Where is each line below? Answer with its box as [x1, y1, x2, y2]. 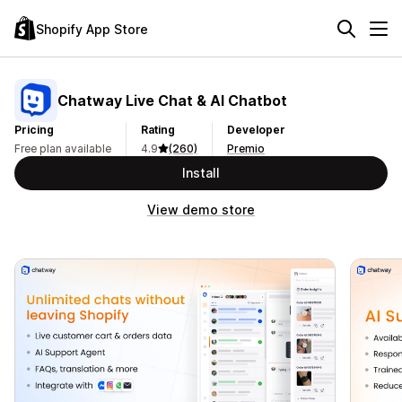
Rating [141, 123, 175, 136]
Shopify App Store [36, 21, 148, 37]
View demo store [147, 202, 255, 217]
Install [182, 165, 220, 180]
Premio [227, 142, 265, 155]
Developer [227, 123, 285, 136]
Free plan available [14, 142, 111, 155]
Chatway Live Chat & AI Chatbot [57, 91, 287, 109]
